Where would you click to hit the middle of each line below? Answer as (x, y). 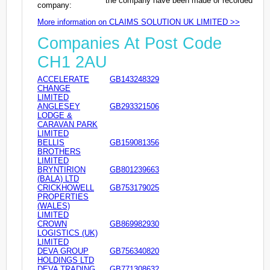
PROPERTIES (63, 197)
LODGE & (55, 116)
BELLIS (51, 143)
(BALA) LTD (58, 179)
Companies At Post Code (130, 44)
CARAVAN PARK (67, 125)
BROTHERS (59, 152)
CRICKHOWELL (66, 188)
